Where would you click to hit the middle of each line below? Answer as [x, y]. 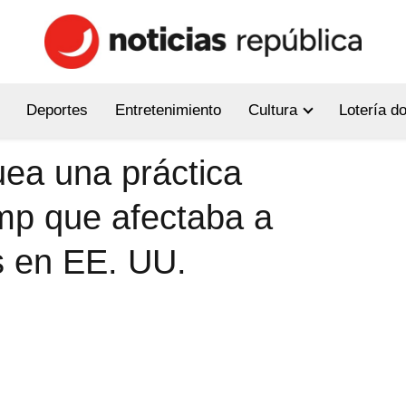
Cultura [272, 111]
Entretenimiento [168, 111]
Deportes [57, 111]
